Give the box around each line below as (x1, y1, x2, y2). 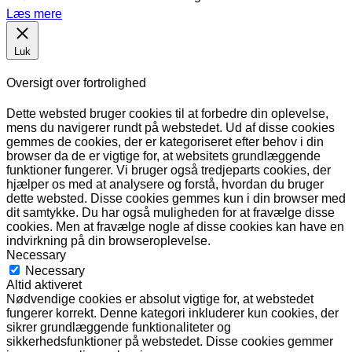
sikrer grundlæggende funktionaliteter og (6, 321, 231, 335)
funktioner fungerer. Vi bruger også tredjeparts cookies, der (6, 163, 331, 178)
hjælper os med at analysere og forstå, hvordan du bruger (6, 178, 324, 192)
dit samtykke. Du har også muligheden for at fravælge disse (6, 206, 335, 220)
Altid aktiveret (6, 278, 82, 292)
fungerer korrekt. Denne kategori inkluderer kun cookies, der (6, 306, 339, 321)
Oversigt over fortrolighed (6, 76, 146, 90)
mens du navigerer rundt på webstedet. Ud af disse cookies (6, 121, 335, 135)
